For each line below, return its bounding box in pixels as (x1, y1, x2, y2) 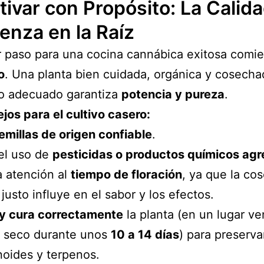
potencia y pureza (121, 87, 225, 101)
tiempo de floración (71, 167, 182, 181)
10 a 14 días (111, 227, 179, 242)
